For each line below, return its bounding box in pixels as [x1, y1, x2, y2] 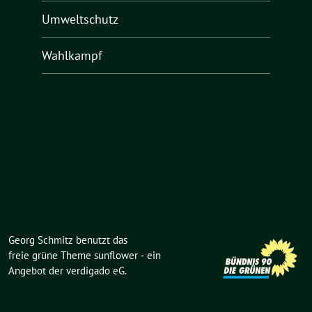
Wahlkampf [42, 47, 102, 64]
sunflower [94, 248, 138, 262]
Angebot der [8, 263, 66, 277]
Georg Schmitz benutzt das [8, 233, 127, 247]
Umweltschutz [42, 11, 118, 28]
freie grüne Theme [8, 248, 94, 262]
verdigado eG [66, 263, 125, 277]
